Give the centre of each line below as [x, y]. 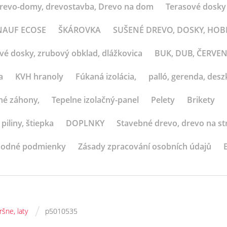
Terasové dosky [196, 7]
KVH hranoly [39, 77]
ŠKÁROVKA [79, 30]
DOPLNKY [85, 123]
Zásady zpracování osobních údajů [145, 146]
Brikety [201, 100]
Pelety [163, 100]
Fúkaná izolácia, [106, 77]
